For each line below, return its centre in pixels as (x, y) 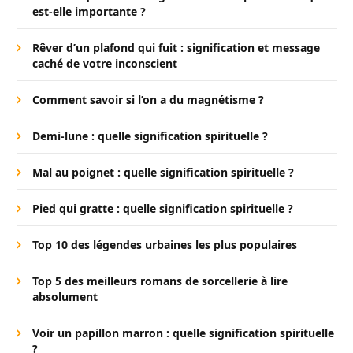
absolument (65, 297)
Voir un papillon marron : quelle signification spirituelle (183, 333)
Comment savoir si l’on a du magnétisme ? (148, 100)
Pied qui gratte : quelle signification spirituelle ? (163, 209)
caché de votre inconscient (105, 64)
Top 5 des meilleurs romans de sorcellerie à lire (160, 281)
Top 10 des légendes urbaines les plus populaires (165, 245)
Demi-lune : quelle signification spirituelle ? (150, 136)
